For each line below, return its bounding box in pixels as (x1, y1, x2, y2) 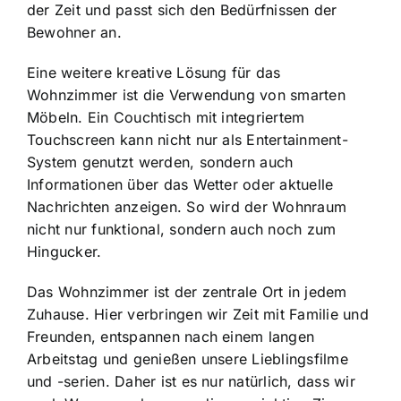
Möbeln (27, 107, 79, 126)
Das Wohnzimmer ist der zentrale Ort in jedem (27, 282, 347, 301)
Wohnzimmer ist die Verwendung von (27, 85, 291, 104)
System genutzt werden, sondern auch (27, 152, 294, 171)
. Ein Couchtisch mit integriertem (78, 107, 305, 126)
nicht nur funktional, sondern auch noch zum (27, 219, 337, 238)
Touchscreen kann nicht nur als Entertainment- (27, 130, 348, 149)
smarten (290, 85, 346, 104)
